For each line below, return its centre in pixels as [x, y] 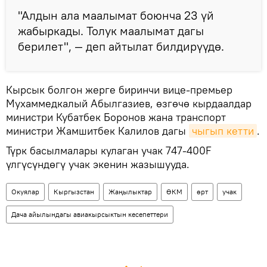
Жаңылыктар [130, 192]
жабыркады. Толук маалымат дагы [111, 31]
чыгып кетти [223, 131]
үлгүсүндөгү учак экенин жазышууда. [98, 164]
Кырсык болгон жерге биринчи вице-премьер [119, 90]
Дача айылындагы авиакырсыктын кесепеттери [90, 215]
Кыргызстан [74, 192]
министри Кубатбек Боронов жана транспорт [116, 117]
